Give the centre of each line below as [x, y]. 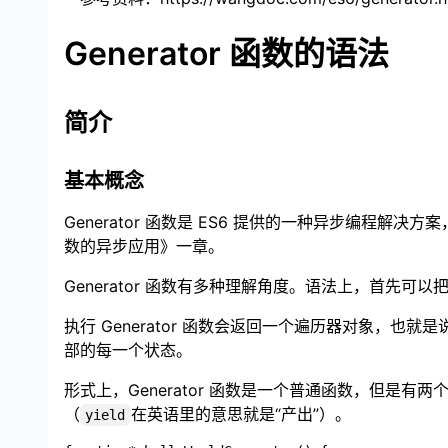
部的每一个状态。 [128, 349]
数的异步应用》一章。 [144, 245]
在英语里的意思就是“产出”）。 [240, 413]
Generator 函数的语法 [226, 53]
